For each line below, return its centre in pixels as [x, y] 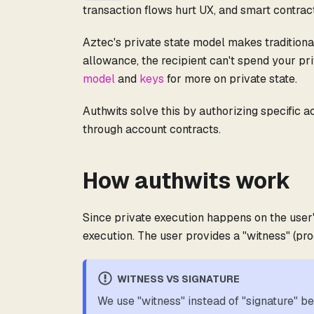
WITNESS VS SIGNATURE [178, 279]
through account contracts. [152, 129]
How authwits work [187, 180]
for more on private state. [231, 78]
